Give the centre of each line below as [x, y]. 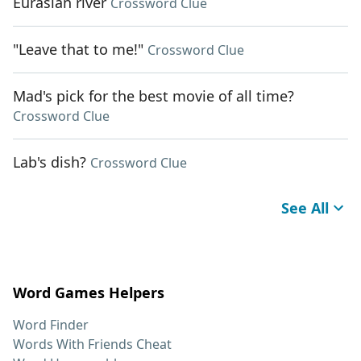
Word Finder [51, 325]
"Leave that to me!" [78, 50]
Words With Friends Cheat [92, 344]
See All [305, 208]
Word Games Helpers [89, 293]
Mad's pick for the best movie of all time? [154, 96]
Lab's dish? [50, 162]
